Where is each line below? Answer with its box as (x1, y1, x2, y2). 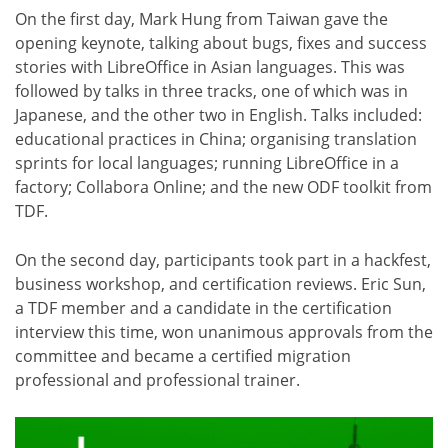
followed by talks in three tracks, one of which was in (15, 79, 408, 102)
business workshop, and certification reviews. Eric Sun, (15, 272, 426, 295)
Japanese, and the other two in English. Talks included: (15, 103, 422, 126)
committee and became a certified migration (15, 344, 351, 367)
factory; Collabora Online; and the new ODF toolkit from (15, 175, 432, 198)
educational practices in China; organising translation (15, 127, 417, 150)
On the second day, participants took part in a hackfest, (15, 248, 431, 271)
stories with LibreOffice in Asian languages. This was (15, 55, 405, 78)
